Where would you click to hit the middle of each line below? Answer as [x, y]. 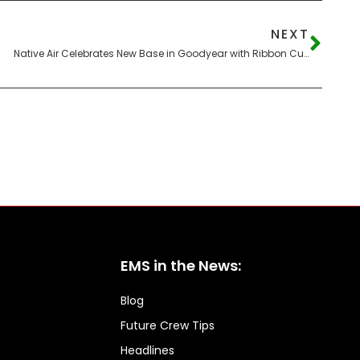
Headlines [148, 350]
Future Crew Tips [168, 325]
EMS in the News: [181, 265]
